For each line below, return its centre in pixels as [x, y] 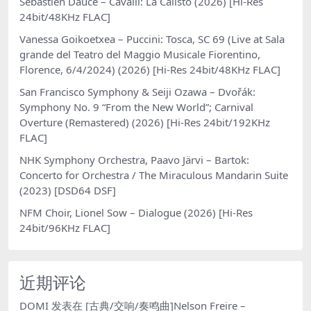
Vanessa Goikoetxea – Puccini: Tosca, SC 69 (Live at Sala [152, 39]
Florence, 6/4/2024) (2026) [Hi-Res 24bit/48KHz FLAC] [150, 69]
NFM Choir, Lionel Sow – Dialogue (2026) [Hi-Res [136, 212]
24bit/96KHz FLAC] [65, 227]
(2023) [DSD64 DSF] [68, 190]
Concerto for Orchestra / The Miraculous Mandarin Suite [154, 175]
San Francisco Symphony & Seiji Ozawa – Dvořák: [137, 91]
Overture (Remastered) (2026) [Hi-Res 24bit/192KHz [145, 122]
